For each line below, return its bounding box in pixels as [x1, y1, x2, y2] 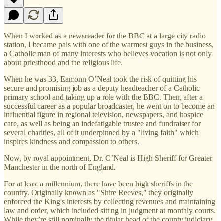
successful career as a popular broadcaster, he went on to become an [4, 101, 215, 110]
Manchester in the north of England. [4, 162, 116, 171]
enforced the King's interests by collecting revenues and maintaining [4, 197, 215, 206]
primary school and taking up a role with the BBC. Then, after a [4, 92, 203, 101]
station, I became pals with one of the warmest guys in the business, [4, 40, 214, 49]
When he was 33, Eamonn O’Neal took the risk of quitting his [4, 74, 197, 83]
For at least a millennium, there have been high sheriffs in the [4, 179, 193, 188]
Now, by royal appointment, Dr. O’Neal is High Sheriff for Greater [4, 153, 212, 162]
